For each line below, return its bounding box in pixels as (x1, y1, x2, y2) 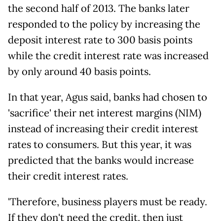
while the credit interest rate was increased (8, 49, 209, 62)
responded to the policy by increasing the (8, 17, 200, 31)
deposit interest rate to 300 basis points (8, 33, 192, 46)
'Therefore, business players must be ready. (8, 195, 207, 208)
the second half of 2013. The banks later (8, 1, 189, 15)
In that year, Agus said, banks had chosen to (8, 90, 207, 104)
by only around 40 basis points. (8, 65, 151, 78)
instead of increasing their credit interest (8, 122, 198, 135)
